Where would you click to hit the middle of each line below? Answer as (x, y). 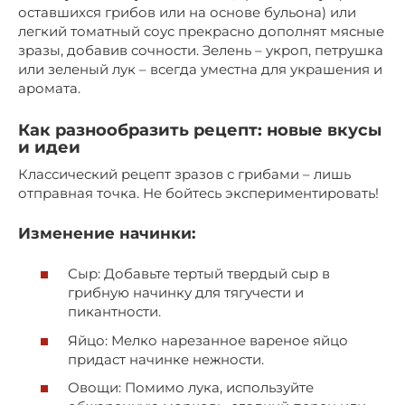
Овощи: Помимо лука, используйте (191, 388)
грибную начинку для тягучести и (186, 293)
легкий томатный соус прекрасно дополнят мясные (201, 31)
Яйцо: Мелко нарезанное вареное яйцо (208, 340)
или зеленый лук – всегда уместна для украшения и (200, 69)
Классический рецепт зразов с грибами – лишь (184, 174)
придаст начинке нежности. (166, 359)
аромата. (49, 88)
